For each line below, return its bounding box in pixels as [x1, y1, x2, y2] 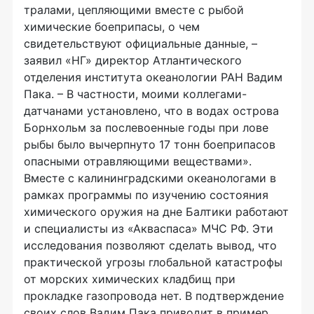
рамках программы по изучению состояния [24, 188, 268, 202]
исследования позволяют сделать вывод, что [24, 238, 277, 252]
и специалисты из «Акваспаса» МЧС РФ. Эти [24, 221, 273, 235]
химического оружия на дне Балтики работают [24, 205, 289, 219]
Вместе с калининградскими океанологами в [24, 171, 276, 185]
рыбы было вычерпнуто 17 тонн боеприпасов [24, 137, 275, 151]
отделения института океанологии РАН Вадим [24, 70, 282, 84]
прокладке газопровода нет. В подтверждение [24, 289, 284, 303]
